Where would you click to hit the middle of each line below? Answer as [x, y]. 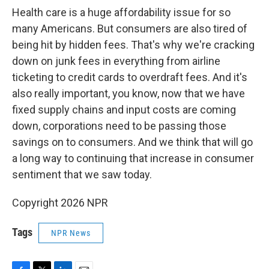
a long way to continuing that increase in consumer [133, 158]
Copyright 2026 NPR [60, 203]
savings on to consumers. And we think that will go [132, 142]
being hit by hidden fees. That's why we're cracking [133, 45]
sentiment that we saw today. [82, 174]
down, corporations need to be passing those [119, 126]
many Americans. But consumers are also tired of [130, 29]
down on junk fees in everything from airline [116, 61]
